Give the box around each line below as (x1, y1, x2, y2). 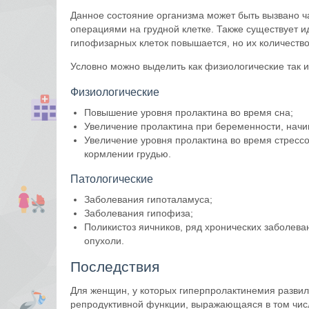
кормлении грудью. (84, 148, 171, 159)
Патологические (70, 172, 153, 186)
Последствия (70, 258, 159, 275)
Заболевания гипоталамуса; (84, 194, 212, 206)
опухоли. (84, 235, 124, 247)
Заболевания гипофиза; (84, 208, 193, 219)
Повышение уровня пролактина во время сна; (84, 106, 293, 118)
